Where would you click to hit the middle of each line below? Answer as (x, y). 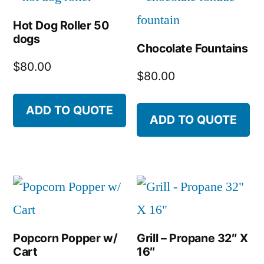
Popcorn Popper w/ (65, 238)
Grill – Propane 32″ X (192, 238)
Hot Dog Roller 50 (61, 26)
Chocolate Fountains (192, 49)
